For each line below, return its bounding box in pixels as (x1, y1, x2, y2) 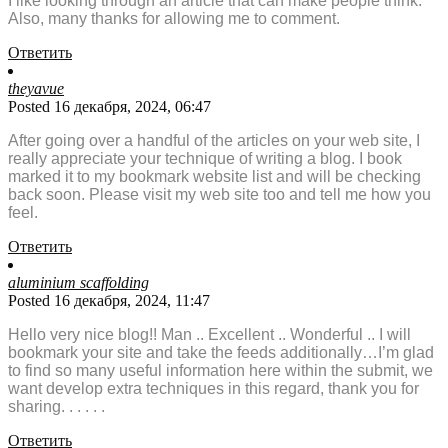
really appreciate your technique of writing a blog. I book (8, 150, 402, 168)
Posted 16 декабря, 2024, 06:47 (8, 98, 211, 116)
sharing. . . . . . (8, 398, 105, 416)
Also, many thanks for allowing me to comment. (8, 10, 340, 28)
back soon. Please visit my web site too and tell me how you (8, 186, 431, 204)
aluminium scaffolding (8, 274, 149, 292)
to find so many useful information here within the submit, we (8, 362, 433, 380)
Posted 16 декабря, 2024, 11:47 (8, 292, 210, 310)
